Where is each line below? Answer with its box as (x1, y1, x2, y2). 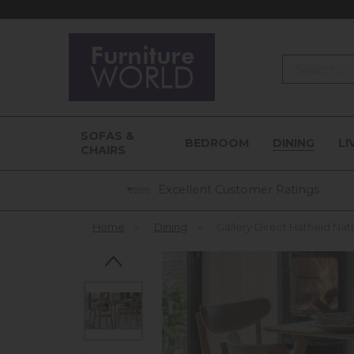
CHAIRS (81, 143, 126, 157)
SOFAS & (81, 129, 134, 143)
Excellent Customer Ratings (154, 182, 319, 197)
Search (282, 56, 321, 69)
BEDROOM (184, 136, 249, 150)
